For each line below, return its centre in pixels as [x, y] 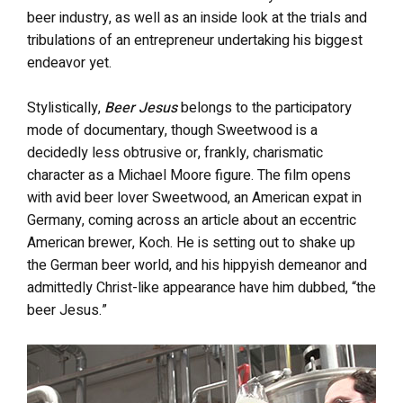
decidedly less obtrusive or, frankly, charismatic [175, 152]
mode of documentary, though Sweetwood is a [172, 130]
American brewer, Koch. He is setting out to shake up [191, 242]
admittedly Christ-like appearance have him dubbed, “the [201, 287]
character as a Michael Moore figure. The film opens [189, 175]
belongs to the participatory [264, 107]
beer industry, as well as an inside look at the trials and [197, 18]
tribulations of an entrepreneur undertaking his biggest [195, 40]
